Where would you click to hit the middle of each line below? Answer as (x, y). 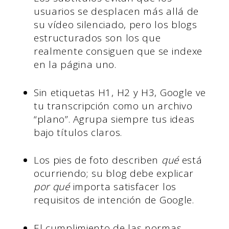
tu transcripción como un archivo (113, 106)
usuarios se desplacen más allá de (116, 12)
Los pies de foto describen (97, 160)
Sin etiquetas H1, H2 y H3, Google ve (120, 92)
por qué (52, 187)
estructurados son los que (97, 38)
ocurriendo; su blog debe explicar (114, 174)
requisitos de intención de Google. (114, 200)
